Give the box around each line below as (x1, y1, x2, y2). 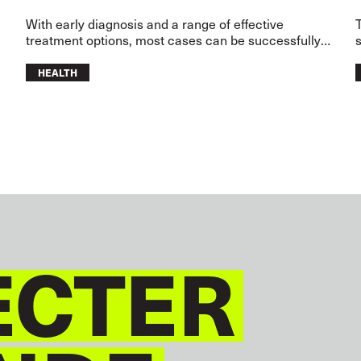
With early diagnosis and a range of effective (26, 13, 284, 33)
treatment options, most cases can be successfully (26, 29, 322, 49)
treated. (26, 45, 72, 65)
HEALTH (38, 64, 78, 80)
